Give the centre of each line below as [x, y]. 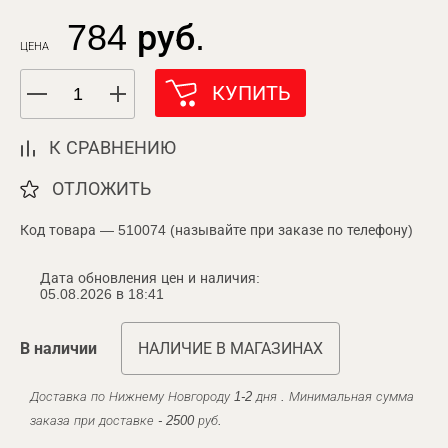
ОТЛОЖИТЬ [101, 189]
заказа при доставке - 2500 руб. [126, 420]
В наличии [58, 348]
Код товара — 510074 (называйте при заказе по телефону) [216, 230]
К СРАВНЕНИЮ [112, 148]
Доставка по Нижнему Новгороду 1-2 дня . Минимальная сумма [222, 396]
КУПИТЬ [251, 93]
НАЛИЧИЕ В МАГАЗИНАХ [230, 348]
